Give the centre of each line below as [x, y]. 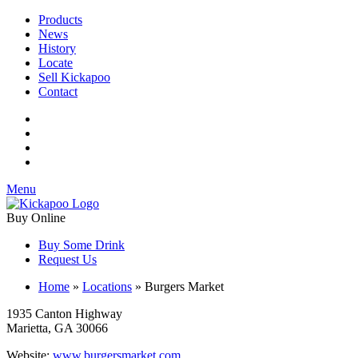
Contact [58, 91]
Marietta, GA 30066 [57, 328]
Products [60, 20]
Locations [107, 286]
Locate [56, 63]
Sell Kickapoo [74, 77]
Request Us [68, 259]
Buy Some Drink [82, 245]
